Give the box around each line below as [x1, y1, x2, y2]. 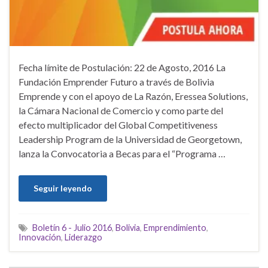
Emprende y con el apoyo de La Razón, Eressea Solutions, [19, 90, 248, 102]
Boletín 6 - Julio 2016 [32, 222, 112, 233]
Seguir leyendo [33, 182, 92, 193]
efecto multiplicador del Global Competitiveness [19, 118, 218, 130]
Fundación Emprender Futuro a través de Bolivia [19, 75, 214, 87]
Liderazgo [65, 232, 102, 242]
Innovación [19, 232, 61, 242]
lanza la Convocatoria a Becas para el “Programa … [19, 147, 226, 159]
